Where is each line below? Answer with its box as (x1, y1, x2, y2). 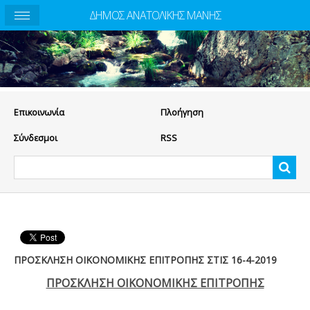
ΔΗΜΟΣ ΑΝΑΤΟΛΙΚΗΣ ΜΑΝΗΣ (89, 8, 221, 23)
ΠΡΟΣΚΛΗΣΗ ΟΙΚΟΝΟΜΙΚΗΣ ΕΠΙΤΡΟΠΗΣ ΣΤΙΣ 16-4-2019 (14, 253, 277, 267)
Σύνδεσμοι (14, 131, 57, 145)
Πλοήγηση (160, 106, 203, 119)
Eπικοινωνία (14, 106, 64, 119)
